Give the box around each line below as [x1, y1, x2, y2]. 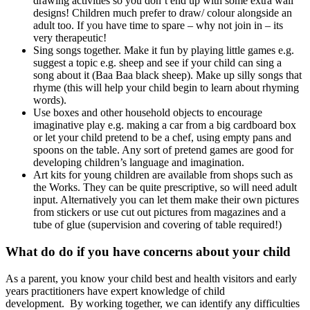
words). [33, 94, 66, 107]
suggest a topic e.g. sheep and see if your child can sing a [33, 57, 282, 69]
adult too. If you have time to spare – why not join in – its [33, 19, 283, 32]
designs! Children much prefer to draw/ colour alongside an [33, 7, 292, 19]
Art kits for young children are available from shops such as [33, 169, 293, 181]
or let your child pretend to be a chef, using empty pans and [33, 131, 291, 144]
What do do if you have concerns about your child [6, 244, 291, 259]
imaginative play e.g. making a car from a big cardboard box [33, 119, 296, 131]
